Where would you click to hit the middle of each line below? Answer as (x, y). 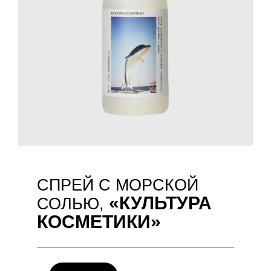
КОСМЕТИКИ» (99, 221)
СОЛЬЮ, (73, 204)
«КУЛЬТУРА (160, 203)
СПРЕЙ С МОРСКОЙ (118, 185)
